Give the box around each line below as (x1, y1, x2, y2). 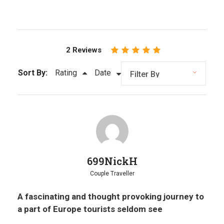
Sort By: (18, 68, 47, 78)
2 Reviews (65, 45, 101, 55)
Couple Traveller (89, 170, 134, 177)
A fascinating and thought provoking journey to (17, 191, 204, 202)
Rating (55, 68, 77, 78)
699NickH (86, 154, 137, 168)
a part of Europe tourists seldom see (17, 204, 162, 214)
